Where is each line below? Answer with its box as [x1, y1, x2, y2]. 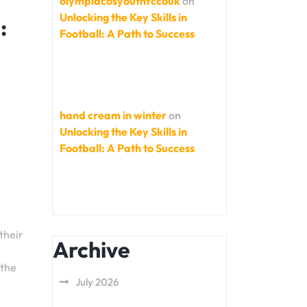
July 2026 [75, 275, 119, 288]
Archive [53, 236, 130, 263]
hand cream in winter [60, 108, 167, 122]
